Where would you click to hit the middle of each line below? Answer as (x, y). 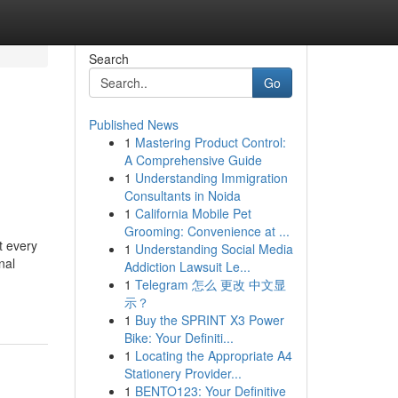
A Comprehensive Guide (193, 160)
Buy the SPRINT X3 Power (209, 320)
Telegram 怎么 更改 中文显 (210, 284)
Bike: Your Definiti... (179, 338)
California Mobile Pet (193, 213)
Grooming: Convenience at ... (207, 231)
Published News (133, 124)
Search (108, 59)
